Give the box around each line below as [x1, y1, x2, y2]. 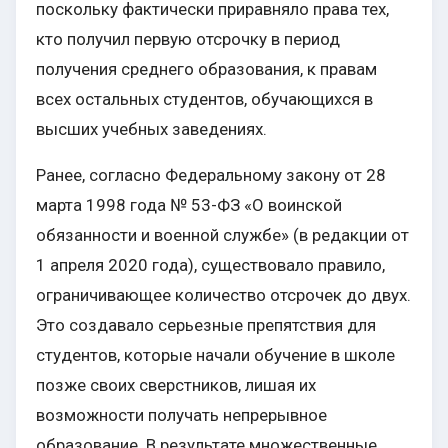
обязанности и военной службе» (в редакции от [36, 225, 409, 246]
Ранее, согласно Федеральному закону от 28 [36, 165, 386, 186]
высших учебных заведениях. [36, 119, 267, 140]
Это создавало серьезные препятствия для [36, 315, 376, 336]
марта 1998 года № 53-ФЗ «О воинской [36, 195, 342, 216]
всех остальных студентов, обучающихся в [36, 89, 373, 110]
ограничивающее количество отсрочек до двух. [36, 285, 411, 306]
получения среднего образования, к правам [36, 59, 377, 80]
